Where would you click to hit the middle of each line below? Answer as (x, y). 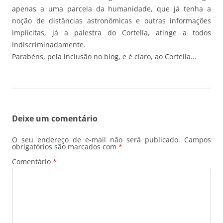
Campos (198, 139)
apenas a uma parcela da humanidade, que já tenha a (111, 8)
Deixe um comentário (55, 118)
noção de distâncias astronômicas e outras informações (111, 20)
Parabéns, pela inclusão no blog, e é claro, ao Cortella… (104, 56)
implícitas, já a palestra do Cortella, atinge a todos (111, 32)
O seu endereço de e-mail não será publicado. (96, 139)
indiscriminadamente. (49, 44)
